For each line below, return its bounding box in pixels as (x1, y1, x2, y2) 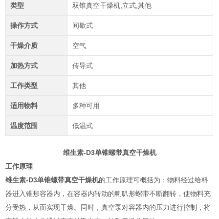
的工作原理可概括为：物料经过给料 (99, 175, 209, 184)
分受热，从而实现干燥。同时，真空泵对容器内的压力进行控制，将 (5, 203, 211, 211)
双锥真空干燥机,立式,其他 (72, 1, 152, 9)
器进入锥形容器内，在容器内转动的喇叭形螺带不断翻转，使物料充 (5, 189, 211, 197)
